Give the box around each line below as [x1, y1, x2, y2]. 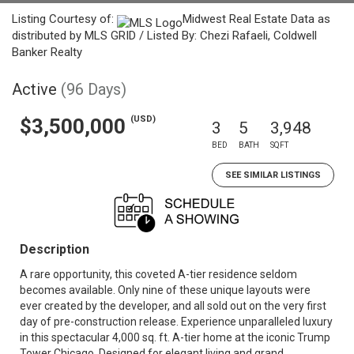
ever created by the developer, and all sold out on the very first [20, 299, 326, 312]
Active [12, 80, 57, 99]
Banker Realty [12, 45, 82, 59]
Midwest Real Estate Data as [183, 12, 330, 26]
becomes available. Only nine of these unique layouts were [20, 284, 311, 296]
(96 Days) [61, 80, 126, 99]
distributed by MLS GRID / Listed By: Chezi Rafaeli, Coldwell [12, 28, 317, 43]
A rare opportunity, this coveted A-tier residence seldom [20, 268, 297, 281]
